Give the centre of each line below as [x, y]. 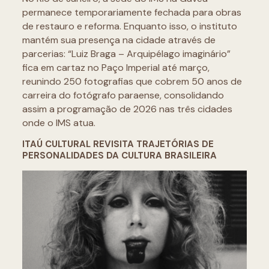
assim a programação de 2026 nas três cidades [127, 109]
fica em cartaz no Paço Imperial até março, [116, 67]
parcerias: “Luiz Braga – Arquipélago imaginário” [126, 53]
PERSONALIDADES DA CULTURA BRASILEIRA [119, 155]
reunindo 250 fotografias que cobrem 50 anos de [132, 81]
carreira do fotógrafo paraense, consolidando [123, 95]
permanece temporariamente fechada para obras [131, 12]
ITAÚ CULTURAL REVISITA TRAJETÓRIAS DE [118, 144]
